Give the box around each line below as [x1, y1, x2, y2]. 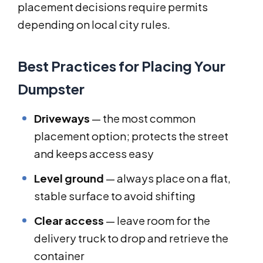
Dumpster [18, 80, 85, 98]
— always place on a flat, [104, 171, 231, 186]
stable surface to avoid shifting [34, 189, 195, 203]
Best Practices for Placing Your [18, 57, 225, 75]
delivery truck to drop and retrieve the [34, 231, 228, 245]
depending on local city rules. [18, 18, 170, 32]
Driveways [34, 112, 90, 126]
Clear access [34, 214, 104, 228]
